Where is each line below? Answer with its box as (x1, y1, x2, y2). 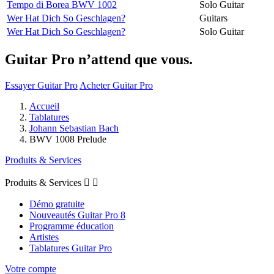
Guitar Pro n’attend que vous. (5, 51, 193, 67)
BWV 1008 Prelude (29, 133, 106, 144)
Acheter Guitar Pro (80, 80, 153, 91)
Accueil (29, 100, 59, 111)
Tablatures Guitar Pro (29, 242, 112, 253)
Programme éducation (29, 220, 114, 231)
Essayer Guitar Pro (5, 80, 78, 91)
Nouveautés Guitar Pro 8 (29, 209, 125, 220)
